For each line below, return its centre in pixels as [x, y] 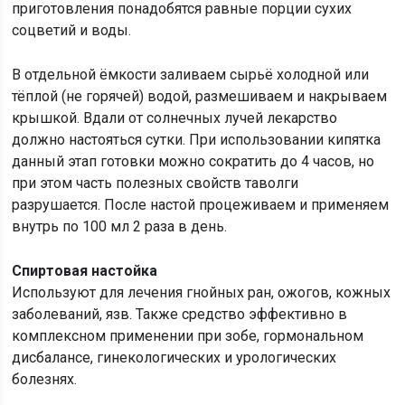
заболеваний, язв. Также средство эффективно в [180, 314]
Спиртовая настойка [85, 271]
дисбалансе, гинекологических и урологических [174, 358]
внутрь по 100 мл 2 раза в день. [120, 226]
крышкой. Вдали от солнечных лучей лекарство [175, 118]
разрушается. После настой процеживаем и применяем [201, 205]
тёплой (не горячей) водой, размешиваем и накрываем [200, 96]
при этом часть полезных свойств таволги [157, 183]
